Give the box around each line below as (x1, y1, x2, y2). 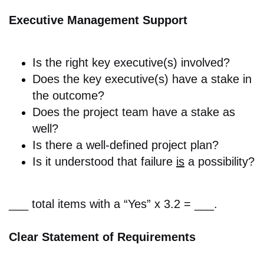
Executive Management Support (9, 14, 187, 27)
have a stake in (172, 72, 252, 86)
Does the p (32, 105, 90, 119)
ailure (144, 155, 176, 169)
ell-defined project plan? (94, 138, 219, 152)
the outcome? (32, 89, 104, 103)
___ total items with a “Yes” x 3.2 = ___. (9, 197, 217, 211)
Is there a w (32, 138, 94, 152)
